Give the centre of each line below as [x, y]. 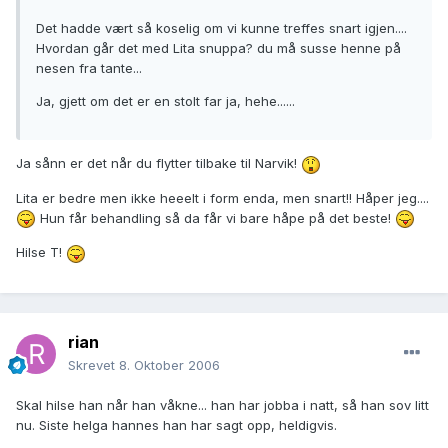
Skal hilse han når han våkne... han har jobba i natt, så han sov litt [222, 405]
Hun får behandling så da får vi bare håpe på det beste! [215, 217]
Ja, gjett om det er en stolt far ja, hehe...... [165, 101]
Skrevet [93, 365]
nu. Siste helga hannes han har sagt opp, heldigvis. [176, 425]
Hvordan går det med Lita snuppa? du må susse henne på [218, 48]
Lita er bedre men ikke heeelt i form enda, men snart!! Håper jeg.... [222, 197]
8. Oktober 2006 [169, 365]
